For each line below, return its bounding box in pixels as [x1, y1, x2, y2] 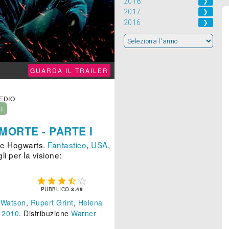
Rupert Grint [30, 197, 74, 208]
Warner [71, 208, 96, 219]
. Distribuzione [19, 208, 71, 219]
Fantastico [48, 139, 86, 151]
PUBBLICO [40, 186, 72, 193]
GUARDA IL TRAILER [30, 66, 108, 75]
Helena [78, 197, 103, 208]
